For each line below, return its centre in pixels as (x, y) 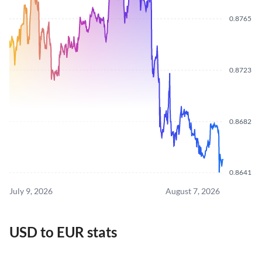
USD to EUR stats (63, 232)
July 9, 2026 (31, 191)
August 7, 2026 (193, 191)
